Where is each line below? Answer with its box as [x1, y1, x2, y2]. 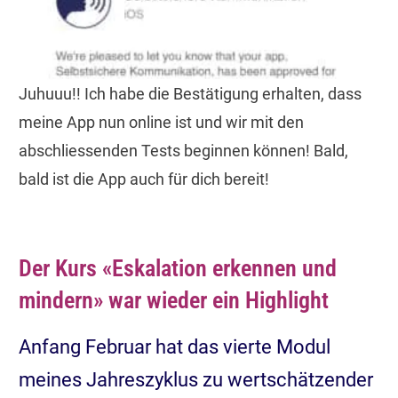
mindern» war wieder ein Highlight [19, 286, 329, 314]
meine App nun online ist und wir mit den [19, 112, 304, 131]
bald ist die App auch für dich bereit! [19, 169, 269, 188]
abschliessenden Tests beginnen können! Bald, [19, 140, 348, 160]
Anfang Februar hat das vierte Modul [19, 335, 330, 358]
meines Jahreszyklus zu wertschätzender [19, 368, 373, 391]
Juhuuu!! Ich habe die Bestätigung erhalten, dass [19, 84, 362, 103]
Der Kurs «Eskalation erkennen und [19, 254, 337, 282]
